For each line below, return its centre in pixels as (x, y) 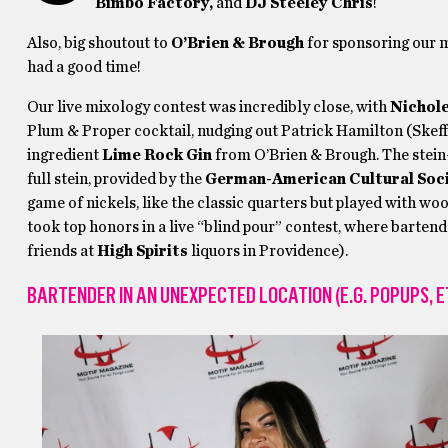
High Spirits (142, 251)
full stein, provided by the (115, 179)
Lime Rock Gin (156, 155)
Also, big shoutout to (98, 43)
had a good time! (85, 67)
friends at (61, 251)
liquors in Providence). (269, 251)
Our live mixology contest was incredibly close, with (208, 107)
